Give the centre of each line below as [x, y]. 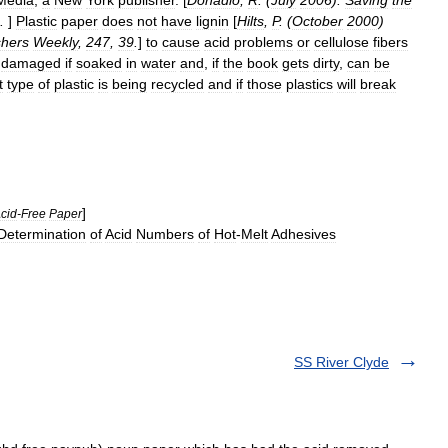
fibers [390, 42]
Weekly [55, 42]
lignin [212, 21]
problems [263, 42]
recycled [177, 84]
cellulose [341, 42]
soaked [99, 63]
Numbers [165, 234]
